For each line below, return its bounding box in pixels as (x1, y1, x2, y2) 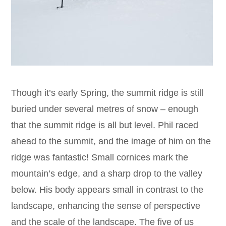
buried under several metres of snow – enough (11, 104, 199, 115)
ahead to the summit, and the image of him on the (11, 136, 211, 147)
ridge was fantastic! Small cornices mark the (11, 152, 189, 163)
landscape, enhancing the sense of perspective (11, 201, 201, 211)
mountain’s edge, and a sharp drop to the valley (11, 168, 203, 179)
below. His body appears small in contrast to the (11, 185, 204, 195)
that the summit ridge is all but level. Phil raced (11, 120, 199, 131)
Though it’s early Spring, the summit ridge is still (11, 88, 204, 98)
